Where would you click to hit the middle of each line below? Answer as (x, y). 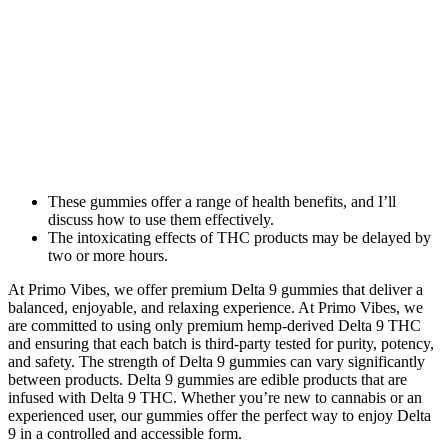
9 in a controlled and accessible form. (125, 434)
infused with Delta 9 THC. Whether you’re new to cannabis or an (215, 398)
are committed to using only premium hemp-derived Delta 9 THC (214, 326)
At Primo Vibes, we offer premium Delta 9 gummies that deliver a (215, 290)
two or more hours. (108, 256)
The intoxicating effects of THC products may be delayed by (239, 238)
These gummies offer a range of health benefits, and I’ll (222, 202)
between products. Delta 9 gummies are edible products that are (207, 380)
